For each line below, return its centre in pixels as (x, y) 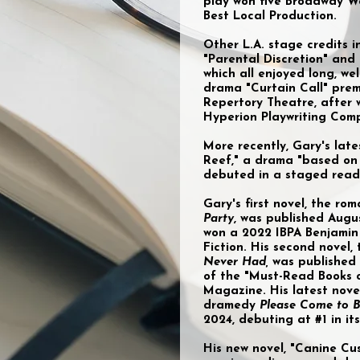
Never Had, (238, 262)
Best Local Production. (270, 16)
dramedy (231, 306)
